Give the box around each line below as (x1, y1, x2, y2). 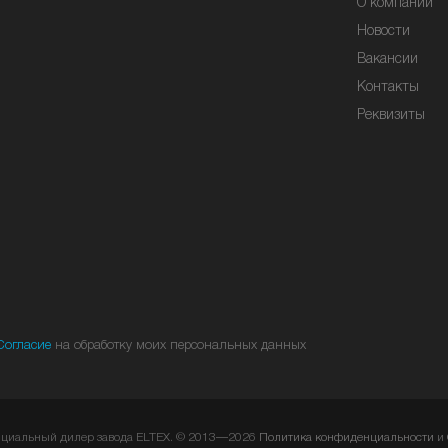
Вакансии (357, 53, 418, 66)
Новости (357, 25, 410, 38)
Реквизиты (357, 109, 425, 122)
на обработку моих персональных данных (51, 340, 306, 351)
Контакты (357, 81, 419, 94)
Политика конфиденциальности (259, 432, 434, 443)
